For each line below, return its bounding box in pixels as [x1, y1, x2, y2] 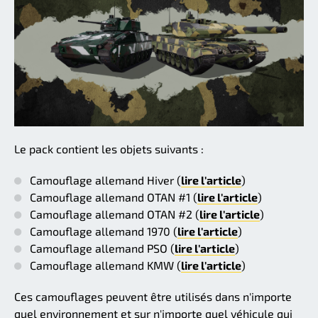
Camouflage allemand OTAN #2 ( [30, 207, 199, 221]
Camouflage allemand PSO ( [30, 241, 175, 255]
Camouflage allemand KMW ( [30, 258, 181, 272]
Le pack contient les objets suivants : [14, 141, 204, 155]
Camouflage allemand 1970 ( [30, 224, 177, 238]
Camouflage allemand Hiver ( [30, 172, 181, 187]
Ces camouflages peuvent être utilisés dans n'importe [14, 289, 292, 303]
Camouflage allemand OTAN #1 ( [30, 190, 197, 204]
